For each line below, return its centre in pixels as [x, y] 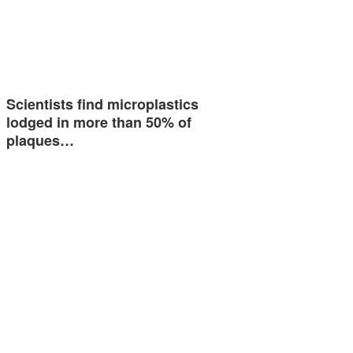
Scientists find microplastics [102, 104]
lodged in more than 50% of [99, 123]
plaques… [40, 141]
